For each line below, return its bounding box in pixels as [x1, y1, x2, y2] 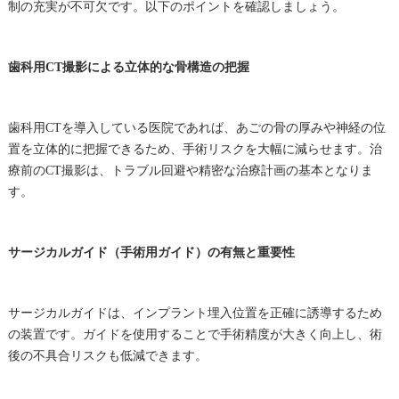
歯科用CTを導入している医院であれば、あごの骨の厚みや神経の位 [7, 120, 386, 134]
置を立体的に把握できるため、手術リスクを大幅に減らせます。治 [7, 142, 382, 156]
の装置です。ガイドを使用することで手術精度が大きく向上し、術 [7, 327, 382, 341]
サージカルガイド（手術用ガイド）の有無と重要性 [7, 245, 295, 259]
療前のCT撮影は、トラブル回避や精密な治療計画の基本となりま [7, 163, 373, 177]
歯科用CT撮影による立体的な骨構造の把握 [7, 60, 249, 74]
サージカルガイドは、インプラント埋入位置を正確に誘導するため [7, 305, 382, 320]
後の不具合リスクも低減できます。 [7, 348, 208, 362]
